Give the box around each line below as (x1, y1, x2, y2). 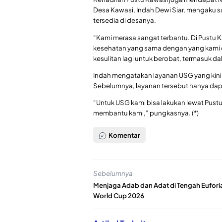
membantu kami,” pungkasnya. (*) (93, 108, 199, 117)
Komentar (108, 130, 141, 139)
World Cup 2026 (93, 191, 144, 200)
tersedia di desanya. (93, 16, 156, 25)
